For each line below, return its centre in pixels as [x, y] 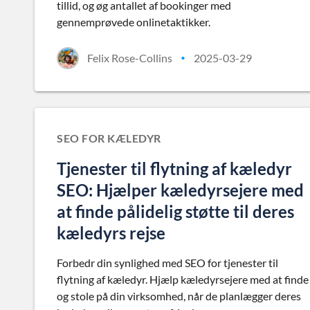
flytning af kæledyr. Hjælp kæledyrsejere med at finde [183, 279]
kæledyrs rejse [111, 233]
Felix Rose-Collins [130, 58]
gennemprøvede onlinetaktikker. [134, 22]
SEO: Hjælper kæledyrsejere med [180, 190]
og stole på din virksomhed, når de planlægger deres [179, 296]
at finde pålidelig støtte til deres [175, 211]
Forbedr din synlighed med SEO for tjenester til [167, 263]
